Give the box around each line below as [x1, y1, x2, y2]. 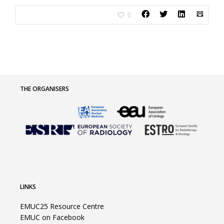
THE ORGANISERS [20, 84, 69, 93]
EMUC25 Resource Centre [20, 201, 104, 211]
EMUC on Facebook [20, 212, 84, 222]
